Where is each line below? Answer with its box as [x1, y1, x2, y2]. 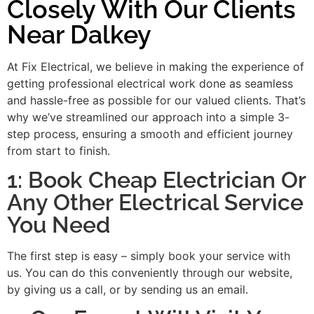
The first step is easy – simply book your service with [7, 249, 290, 264]
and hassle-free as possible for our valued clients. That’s [7, 93, 306, 107]
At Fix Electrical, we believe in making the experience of [7, 59, 304, 74]
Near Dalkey [7, 19, 151, 49]
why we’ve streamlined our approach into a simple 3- [7, 109, 289, 124]
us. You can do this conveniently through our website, [7, 266, 292, 280]
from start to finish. [7, 143, 110, 158]
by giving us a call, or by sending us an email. [7, 282, 248, 297]
